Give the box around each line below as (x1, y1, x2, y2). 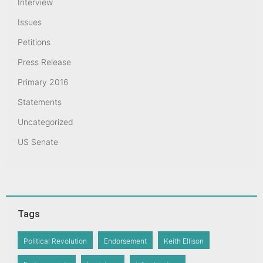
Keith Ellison (164, 237, 204, 246)
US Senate (18, 137, 58, 147)
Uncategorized (18, 117, 73, 127)
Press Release (18, 57, 71, 68)
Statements (18, 97, 62, 107)
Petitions (18, 37, 50, 48)
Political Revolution (23, 237, 87, 246)
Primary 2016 (18, 77, 69, 87)
